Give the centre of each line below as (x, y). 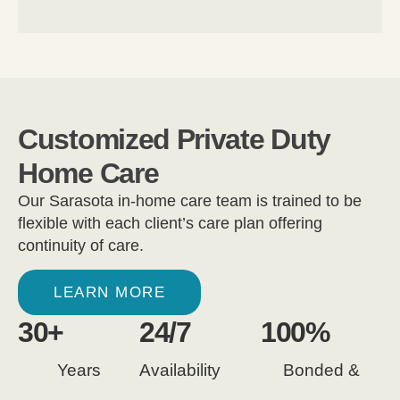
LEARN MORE (109, 293)
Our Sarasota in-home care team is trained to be (190, 201)
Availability (180, 371)
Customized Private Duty (175, 140)
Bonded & (321, 371)
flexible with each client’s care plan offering (170, 224)
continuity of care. (81, 246)
